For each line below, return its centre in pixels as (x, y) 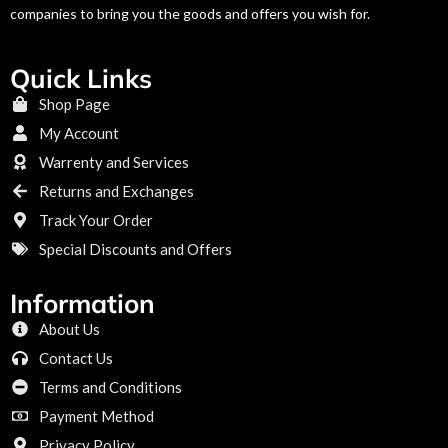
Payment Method (96, 415)
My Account (79, 132)
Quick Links (81, 78)
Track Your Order (96, 219)
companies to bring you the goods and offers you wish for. (190, 13)
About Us (69, 328)
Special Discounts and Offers (135, 248)
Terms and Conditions (110, 386)
